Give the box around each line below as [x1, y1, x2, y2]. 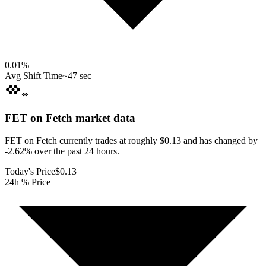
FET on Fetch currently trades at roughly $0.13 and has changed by [5, 135, 258, 146]
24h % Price [5, 177, 50, 188]
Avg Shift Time [5, 70, 62, 81]
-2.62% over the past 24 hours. [5, 146, 119, 157]
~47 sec [62, 70, 91, 81]
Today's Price [5, 166, 55, 177]
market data [72, 111, 135, 124]
